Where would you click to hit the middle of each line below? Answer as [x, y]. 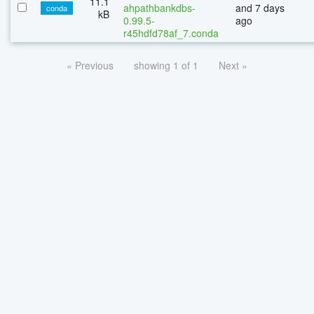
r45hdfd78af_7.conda [171, 33]
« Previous [90, 65]
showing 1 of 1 [166, 65]
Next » [233, 65]
